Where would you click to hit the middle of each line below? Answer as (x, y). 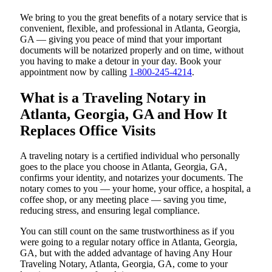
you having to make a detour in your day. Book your (121, 61)
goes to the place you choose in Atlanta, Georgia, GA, (124, 167)
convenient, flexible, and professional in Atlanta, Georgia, (130, 28)
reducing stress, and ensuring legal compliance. (110, 211)
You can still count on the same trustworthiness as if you (127, 231)
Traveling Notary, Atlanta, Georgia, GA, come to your (124, 264)
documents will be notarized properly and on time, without (132, 50)
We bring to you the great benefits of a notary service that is (134, 17)
